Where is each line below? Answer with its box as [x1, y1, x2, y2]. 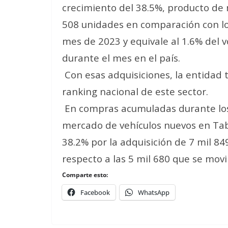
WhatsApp [138, 188, 169, 197]
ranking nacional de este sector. [62, 85, 208, 98]
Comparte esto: [62, 170, 108, 179]
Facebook [80, 188, 110, 197]
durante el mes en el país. [62, 51, 180, 64]
